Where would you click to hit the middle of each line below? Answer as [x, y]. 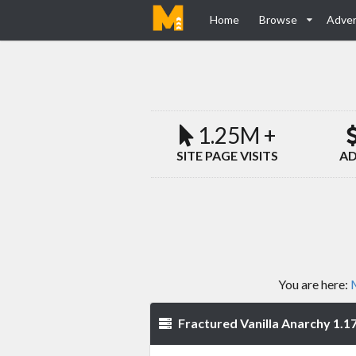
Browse [278, 19]
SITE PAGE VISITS [228, 156]
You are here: [314, 284]
